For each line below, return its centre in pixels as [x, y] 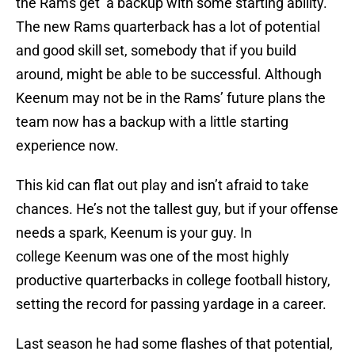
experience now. [69, 146]
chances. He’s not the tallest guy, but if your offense [177, 209]
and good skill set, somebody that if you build [156, 51]
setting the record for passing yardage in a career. [171, 304]
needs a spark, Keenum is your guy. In [134, 233]
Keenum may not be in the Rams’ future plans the [171, 98]
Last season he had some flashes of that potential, [174, 344]
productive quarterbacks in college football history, [173, 281]
